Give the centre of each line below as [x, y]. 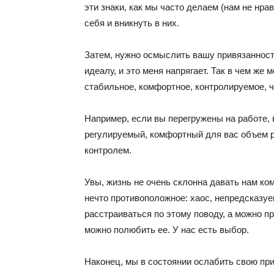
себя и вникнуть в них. [132, 23]
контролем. [108, 150]
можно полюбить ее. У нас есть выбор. [167, 230]
